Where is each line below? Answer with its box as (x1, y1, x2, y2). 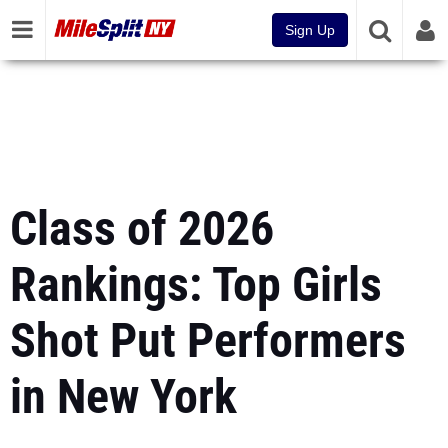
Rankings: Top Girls (10, 256, 382, 313)
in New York (10, 368, 237, 425)
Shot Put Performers (10, 312, 406, 369)
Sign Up (285, 22, 335, 38)
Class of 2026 (10, 200, 274, 257)
